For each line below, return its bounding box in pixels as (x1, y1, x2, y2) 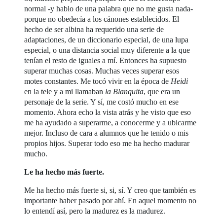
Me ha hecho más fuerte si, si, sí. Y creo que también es (24, 186, 196, 194)
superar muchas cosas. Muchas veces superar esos (24, 67, 180, 75)
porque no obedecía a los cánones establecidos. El (24, 15, 180, 23)
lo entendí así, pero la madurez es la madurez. (24, 207, 166, 215)
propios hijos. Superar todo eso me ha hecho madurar (24, 139, 190, 147)
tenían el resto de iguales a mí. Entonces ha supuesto (24, 56, 187, 65)
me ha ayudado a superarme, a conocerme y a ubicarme (24, 118, 197, 127)
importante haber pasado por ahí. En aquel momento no (24, 196, 197, 205)
